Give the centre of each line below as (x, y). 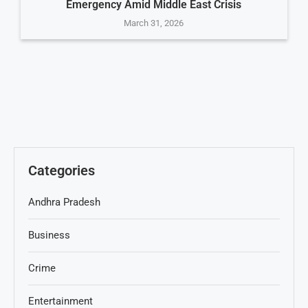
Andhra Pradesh (64, 202)
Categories (62, 171)
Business (49, 235)
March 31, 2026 (154, 23)
